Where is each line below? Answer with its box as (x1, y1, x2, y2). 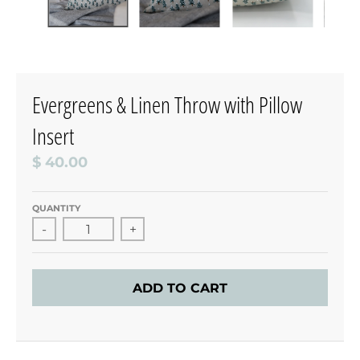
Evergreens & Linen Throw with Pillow (32, 89, 302, 121)
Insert (32, 121, 74, 152)
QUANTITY (32, 202, 80, 215)
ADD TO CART (133, 280, 227, 296)
